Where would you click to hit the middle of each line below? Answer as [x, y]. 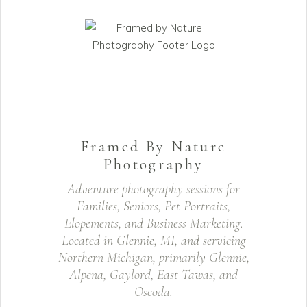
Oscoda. [153, 292]
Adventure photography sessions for [153, 189]
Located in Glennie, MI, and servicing [153, 241]
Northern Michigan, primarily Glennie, [153, 258]
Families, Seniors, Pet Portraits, [153, 206]
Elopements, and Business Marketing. [153, 223]
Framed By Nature [153, 147]
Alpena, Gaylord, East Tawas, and [153, 275]
